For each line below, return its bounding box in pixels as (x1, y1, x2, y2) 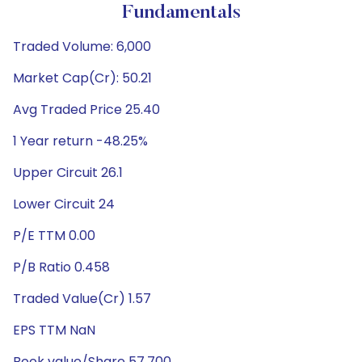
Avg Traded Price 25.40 (13, 100, 160, 119)
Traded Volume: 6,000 (13, 37, 151, 56)
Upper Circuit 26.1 (13, 163, 123, 182)
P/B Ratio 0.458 (13, 258, 110, 276)
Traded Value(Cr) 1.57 (13, 289, 151, 308)
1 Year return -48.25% (13, 132, 148, 150)
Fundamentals (121, 3, 241, 23)
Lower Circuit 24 (13, 195, 115, 213)
